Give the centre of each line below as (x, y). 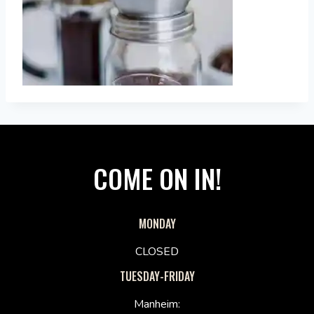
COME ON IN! (157, 178)
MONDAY (157, 224)
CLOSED (157, 252)
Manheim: (157, 305)
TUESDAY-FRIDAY (157, 277)
